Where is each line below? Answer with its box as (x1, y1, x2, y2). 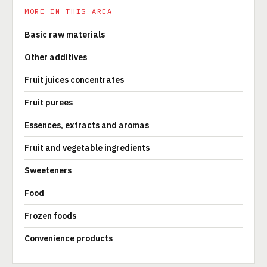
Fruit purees (24, 97, 73, 108)
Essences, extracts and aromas (24, 120, 149, 131)
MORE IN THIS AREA (24, 7, 113, 15)
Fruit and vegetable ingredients (24, 142, 150, 153)
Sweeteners (24, 165, 72, 176)
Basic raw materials (24, 29, 105, 40)
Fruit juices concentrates (24, 74, 124, 85)
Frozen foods (24, 210, 76, 221)
